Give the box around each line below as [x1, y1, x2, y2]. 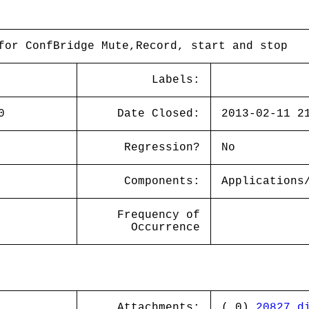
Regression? [124, 141, 200, 154]
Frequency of [117, 209, 200, 221]
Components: [124, 175, 200, 188]
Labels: [152, 74, 200, 86]
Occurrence [131, 221, 200, 234]
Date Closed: [117, 108, 200, 120]
